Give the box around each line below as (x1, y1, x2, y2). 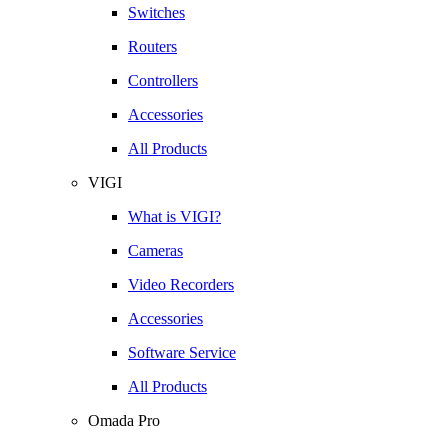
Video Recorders (128, 276, 234, 293)
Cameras (128, 242, 183, 259)
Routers (128, 38, 177, 55)
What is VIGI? (128, 208, 221, 225)
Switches (128, 4, 185, 21)
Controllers (128, 72, 198, 89)
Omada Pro (88, 412, 160, 429)
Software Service (128, 344, 236, 361)
